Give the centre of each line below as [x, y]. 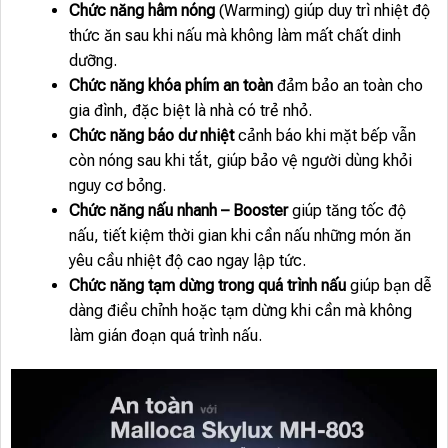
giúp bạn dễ [388, 285]
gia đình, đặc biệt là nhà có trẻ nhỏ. [190, 110]
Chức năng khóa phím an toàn [170, 85]
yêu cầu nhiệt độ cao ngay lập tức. [187, 260]
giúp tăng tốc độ [346, 210]
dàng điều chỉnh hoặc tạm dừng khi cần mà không [240, 310]
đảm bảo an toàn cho [347, 85]
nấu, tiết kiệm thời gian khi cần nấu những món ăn [239, 235]
